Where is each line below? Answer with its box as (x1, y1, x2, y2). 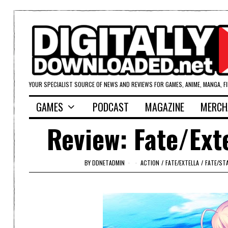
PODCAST (93, 99, 129, 115)
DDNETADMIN (92, 158, 125, 167)
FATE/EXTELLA (165, 158, 199, 167)
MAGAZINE (145, 99, 184, 115)
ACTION (140, 158, 159, 167)
